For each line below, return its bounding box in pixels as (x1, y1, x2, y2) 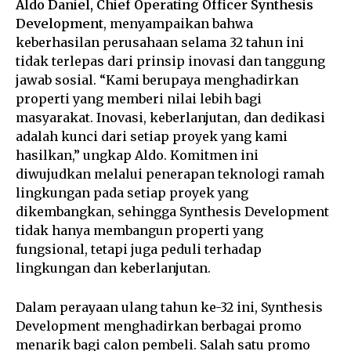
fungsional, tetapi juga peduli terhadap (16, 241, 262, 258)
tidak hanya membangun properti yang (16, 223, 263, 239)
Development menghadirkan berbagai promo (16, 318, 302, 335)
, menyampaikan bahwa (103, 16, 253, 32)
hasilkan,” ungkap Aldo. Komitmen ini (16, 147, 259, 164)
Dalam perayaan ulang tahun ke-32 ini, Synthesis (16, 299, 323, 316)
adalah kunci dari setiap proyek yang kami (16, 128, 288, 145)
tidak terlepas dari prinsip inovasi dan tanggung (16, 53, 325, 70)
